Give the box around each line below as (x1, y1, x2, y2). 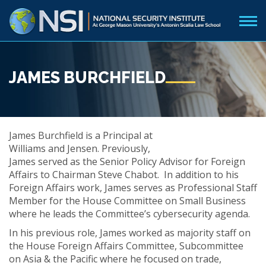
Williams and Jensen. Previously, (9, 142, 150, 155)
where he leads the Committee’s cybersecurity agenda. (9, 207, 250, 220)
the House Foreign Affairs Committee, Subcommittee (9, 239, 243, 252)
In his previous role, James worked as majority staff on (9, 226, 251, 239)
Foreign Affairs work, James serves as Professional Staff (9, 181, 257, 194)
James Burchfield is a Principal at (9, 129, 153, 142)
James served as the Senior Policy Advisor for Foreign (9, 155, 245, 168)
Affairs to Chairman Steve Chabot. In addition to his (9, 168, 239, 181)
